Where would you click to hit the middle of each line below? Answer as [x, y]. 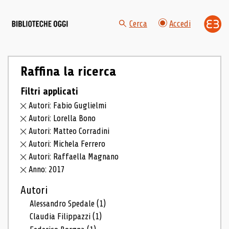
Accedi [180, 24]
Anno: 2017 [47, 169]
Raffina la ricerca [68, 71]
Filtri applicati [49, 91]
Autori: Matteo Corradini [69, 131]
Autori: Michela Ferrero [67, 144]
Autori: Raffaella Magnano [74, 156]
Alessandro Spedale [63, 203]
